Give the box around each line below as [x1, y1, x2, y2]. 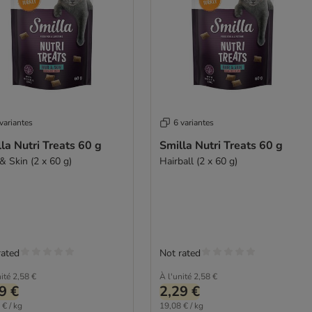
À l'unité [159, 270, 192, 282]
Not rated [159, 246, 201, 260]
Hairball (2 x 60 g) [159, 154, 237, 168]
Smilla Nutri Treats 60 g [159, 137, 283, 153]
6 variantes [173, 116, 214, 128]
